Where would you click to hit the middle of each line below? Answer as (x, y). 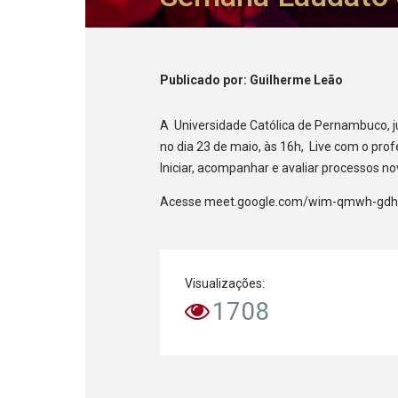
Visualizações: (225, 284)
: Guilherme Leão (294, 80)
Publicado (192, 80)
